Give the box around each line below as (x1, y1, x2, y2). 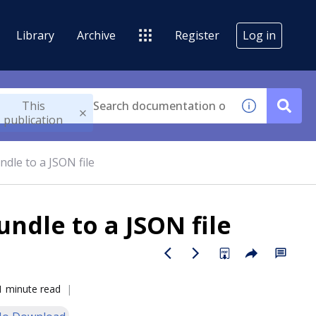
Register (175, 27, 219, 43)
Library (16, 27, 54, 43)
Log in (243, 27, 276, 43)
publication (4, 112, 63, 128)
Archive (77, 27, 116, 43)
